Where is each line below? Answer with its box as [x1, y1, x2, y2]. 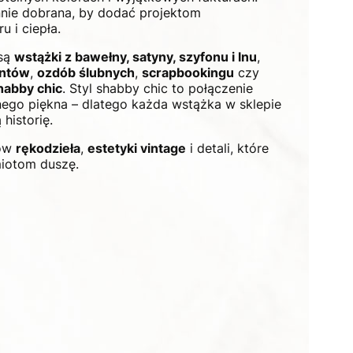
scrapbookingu [142, 64, 234, 80]
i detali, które [186, 139, 269, 156]
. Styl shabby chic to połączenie [62, 80, 253, 96]
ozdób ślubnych [37, 64, 135, 80]
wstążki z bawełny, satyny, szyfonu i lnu [14, 48, 257, 65]
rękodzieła [16, 139, 80, 156]
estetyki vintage [87, 139, 186, 156]
